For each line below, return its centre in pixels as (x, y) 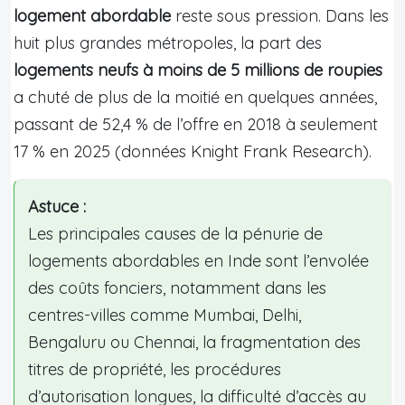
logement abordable (92, 15)
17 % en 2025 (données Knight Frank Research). (193, 151)
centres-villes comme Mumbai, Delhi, (165, 315)
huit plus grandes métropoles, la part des (168, 42)
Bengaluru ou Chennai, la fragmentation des (194, 342)
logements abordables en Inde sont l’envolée (198, 260)
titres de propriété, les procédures (155, 369)
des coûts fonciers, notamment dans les (177, 287)
